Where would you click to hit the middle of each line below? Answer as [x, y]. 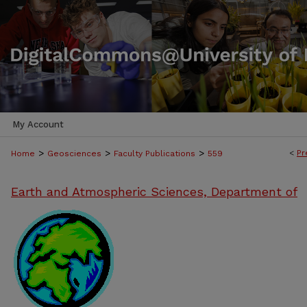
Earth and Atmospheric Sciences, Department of [154, 192]
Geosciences [74, 153]
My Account [38, 124]
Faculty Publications [155, 153]
